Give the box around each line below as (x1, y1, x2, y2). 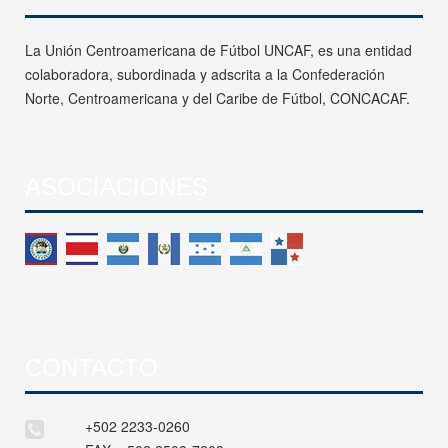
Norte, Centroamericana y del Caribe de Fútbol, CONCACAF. (25, 87, 410, 108)
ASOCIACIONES (25, 172, 208, 200)
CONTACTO (25, 353, 158, 381)
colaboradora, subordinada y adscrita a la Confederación (25, 63, 385, 84)
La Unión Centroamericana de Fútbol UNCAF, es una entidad (25, 39, 412, 60)
